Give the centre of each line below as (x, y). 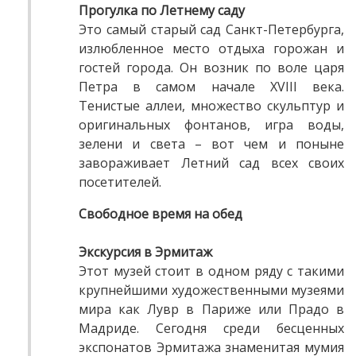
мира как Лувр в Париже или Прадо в (211, 310)
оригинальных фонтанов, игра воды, (211, 125)
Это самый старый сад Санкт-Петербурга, (211, 30)
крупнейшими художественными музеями (211, 290)
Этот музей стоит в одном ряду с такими (211, 271)
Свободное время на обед (161, 214)
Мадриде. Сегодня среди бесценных (211, 329)
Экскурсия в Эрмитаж (145, 252)
